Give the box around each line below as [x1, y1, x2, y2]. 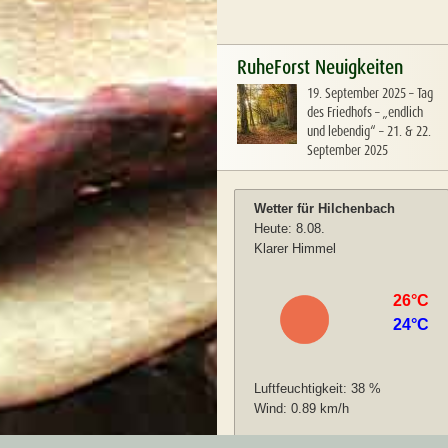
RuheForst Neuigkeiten [237, 54, 403, 80]
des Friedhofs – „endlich [307, 103, 423, 121]
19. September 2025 [307, 84, 406, 102]
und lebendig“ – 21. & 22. [307, 122, 431, 140]
